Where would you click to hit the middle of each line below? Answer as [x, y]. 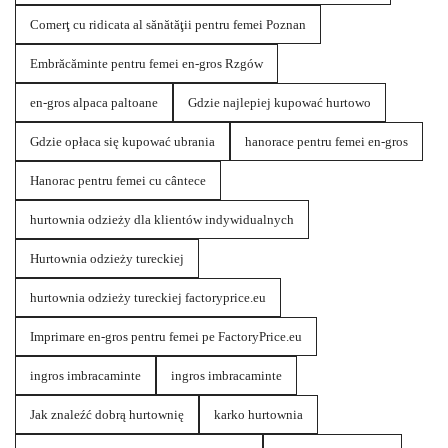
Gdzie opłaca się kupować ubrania [122, 142]
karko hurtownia [258, 415]
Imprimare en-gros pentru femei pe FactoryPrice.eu [166, 337]
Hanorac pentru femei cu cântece [118, 181]
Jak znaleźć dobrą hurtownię [107, 415]
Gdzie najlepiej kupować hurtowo [279, 103]
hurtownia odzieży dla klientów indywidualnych [162, 220]
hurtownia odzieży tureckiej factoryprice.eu [148, 298]
